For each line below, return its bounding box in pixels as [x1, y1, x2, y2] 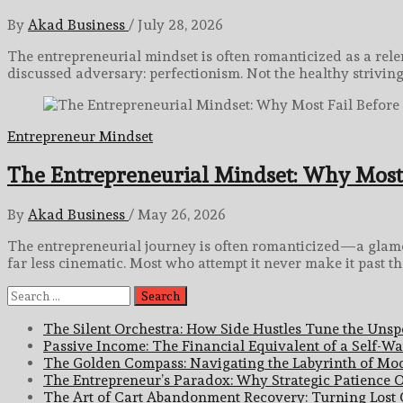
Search [6, 285, 52, 303]
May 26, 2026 [138, 206, 226, 224]
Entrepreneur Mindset [7, 127, 153, 145]
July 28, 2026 [138, 15, 223, 33]
